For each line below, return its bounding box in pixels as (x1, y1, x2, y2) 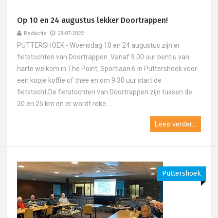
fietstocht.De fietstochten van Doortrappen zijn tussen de (17, 88, 192, 96)
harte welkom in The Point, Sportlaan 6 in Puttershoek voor (17, 65, 197, 73)
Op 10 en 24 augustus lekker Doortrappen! (17, 16, 168, 25)
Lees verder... (155, 120, 196, 128)
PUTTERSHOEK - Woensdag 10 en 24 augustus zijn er (17, 41, 180, 49)
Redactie (24, 30, 47, 36)
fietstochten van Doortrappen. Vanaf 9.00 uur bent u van (17, 53, 189, 61)
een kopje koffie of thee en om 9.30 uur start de (17, 76, 162, 84)
